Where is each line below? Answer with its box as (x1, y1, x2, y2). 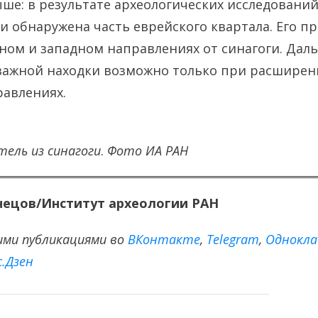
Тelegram (207, 231, 259, 248)
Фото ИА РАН (107, 142, 188, 159)
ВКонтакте (128, 231, 200, 248)
